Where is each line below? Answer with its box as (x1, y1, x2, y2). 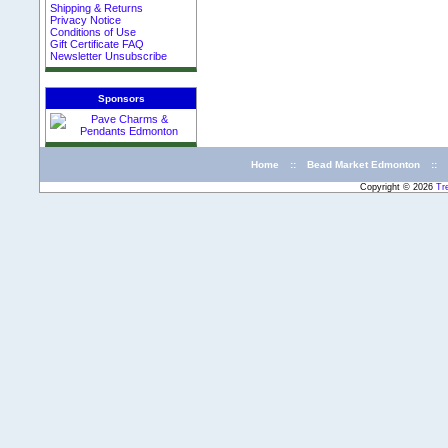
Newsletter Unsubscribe (50, 50, 168, 63)
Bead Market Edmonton (307, 158, 420, 170)
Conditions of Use (50, 26, 137, 39)
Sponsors (97, 92, 145, 104)
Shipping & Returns (50, 2, 144, 15)
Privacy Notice (50, 14, 122, 27)
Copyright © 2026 (359, 181, 436, 192)
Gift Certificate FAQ (50, 38, 145, 51)
